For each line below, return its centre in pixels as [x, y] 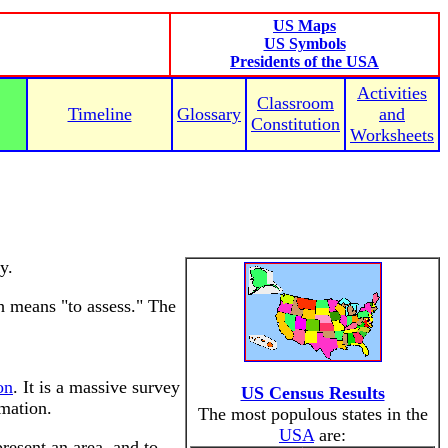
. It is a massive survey [96, 387]
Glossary [209, 114]
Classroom [295, 103]
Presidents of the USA [304, 61]
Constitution [295, 124]
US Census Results [312, 393]
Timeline [99, 114]
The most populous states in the [312, 414]
